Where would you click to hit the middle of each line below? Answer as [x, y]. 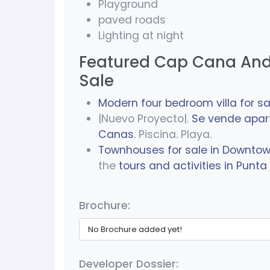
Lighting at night [141, 36]
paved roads [132, 20]
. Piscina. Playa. [173, 135]
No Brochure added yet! [135, 230]
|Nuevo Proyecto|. [145, 119]
